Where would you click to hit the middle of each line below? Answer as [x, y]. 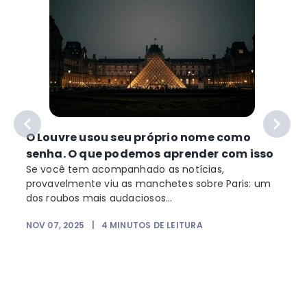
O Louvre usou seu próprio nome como [138, 137]
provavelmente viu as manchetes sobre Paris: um [148, 183]
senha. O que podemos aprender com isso [150, 153]
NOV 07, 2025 [55, 225]
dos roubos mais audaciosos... [99, 198]
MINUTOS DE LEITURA [156, 225]
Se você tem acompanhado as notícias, [125, 169]
